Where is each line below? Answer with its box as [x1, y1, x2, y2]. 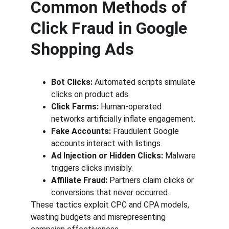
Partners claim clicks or [107, 175, 196, 185]
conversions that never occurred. [51, 188, 169, 197]
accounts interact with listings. [51, 139, 162, 148]
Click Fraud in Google [31, 18, 191, 38]
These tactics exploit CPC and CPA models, [31, 200, 191, 210]
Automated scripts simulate [93, 77, 197, 87]
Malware [163, 151, 198, 161]
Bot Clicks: [51, 77, 93, 87]
